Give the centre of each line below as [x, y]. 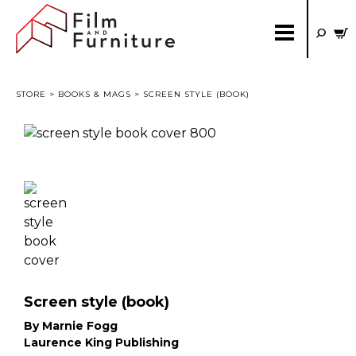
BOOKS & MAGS [95, 94]
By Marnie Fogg [71, 326]
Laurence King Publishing [101, 342]
